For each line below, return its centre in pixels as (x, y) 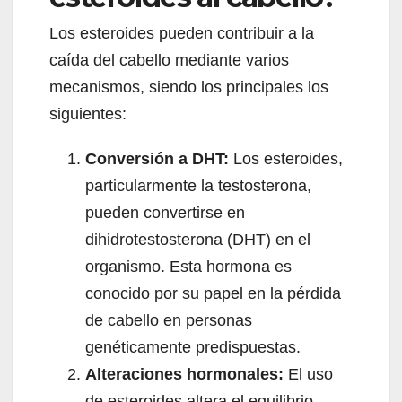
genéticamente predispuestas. (193, 348)
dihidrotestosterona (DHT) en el (198, 240)
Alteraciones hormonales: (184, 375)
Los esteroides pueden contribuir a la (182, 34)
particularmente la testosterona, (198, 186)
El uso (308, 375)
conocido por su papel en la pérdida (213, 294)
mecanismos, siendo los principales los (189, 87)
